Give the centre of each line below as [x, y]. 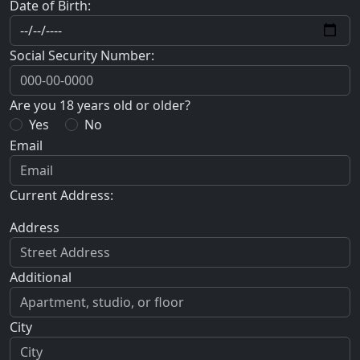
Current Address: [61, 195]
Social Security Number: [82, 55]
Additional [41, 277]
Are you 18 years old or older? [100, 105]
